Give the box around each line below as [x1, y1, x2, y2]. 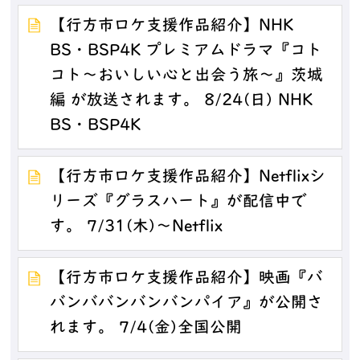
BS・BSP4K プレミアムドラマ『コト [50, 43, 323, 60]
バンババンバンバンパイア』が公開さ [50, 296, 324, 313]
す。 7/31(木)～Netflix [50, 219, 223, 236]
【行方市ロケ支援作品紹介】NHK [50, 18, 294, 35]
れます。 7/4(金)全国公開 [50, 321, 243, 337]
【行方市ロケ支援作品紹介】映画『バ [50, 271, 324, 288]
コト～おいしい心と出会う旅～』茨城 [50, 68, 324, 85]
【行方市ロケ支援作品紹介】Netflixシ [50, 170, 326, 186]
